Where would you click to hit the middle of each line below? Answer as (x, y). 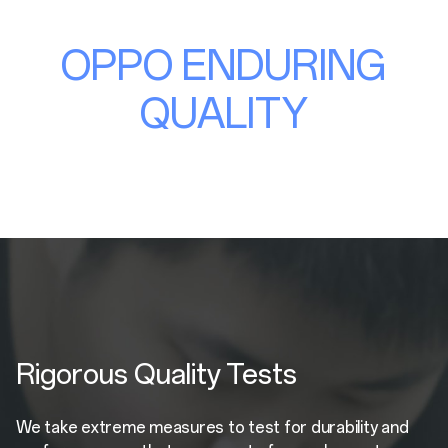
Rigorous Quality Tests (156, 374)
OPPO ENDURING (224, 66)
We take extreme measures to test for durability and (212, 428)
